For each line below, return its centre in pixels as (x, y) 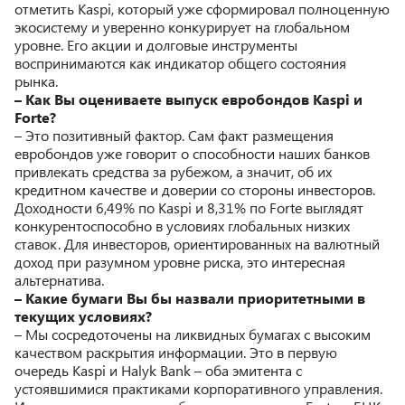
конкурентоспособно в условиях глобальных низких (182, 225)
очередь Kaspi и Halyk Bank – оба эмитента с (158, 370)
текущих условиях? (83, 316)
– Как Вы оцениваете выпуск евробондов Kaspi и (188, 99)
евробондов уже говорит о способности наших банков (192, 153)
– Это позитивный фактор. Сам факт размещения (174, 135)
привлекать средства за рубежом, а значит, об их (173, 171)
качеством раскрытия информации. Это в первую (176, 352)
